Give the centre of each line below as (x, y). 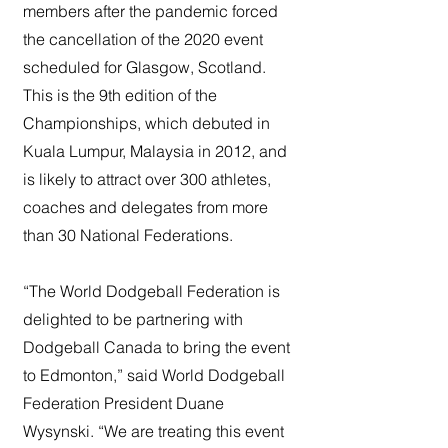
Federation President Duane (123, 403)
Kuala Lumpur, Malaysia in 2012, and (155, 151)
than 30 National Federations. (128, 235)
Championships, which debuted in (146, 123)
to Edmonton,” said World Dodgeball (154, 375)
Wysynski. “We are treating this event (153, 431)
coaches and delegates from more (145, 207)
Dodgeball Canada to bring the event (156, 347)
